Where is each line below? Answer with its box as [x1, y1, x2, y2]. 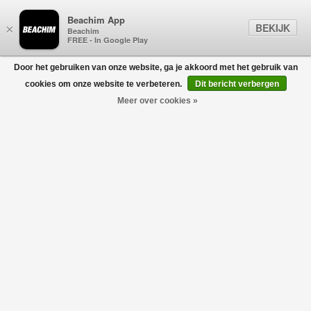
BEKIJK [255, 21, 290, 35]
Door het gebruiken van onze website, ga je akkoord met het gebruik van [13, 62, 298, 72]
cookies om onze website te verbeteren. [24, 79, 184, 89]
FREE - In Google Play [67, 35, 148, 46]
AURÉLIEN [10, 154, 87, 183]
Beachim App [67, 13, 125, 27]
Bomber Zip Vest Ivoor [10, 139, 103, 151]
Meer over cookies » [117, 96, 198, 106]
